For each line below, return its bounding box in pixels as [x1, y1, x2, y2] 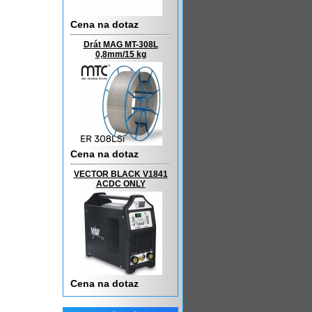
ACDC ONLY [95, 179, 146, 189]
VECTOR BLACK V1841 [73, 169, 168, 179]
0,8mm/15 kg [95, 49, 146, 59]
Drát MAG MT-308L [83, 40, 158, 49]
